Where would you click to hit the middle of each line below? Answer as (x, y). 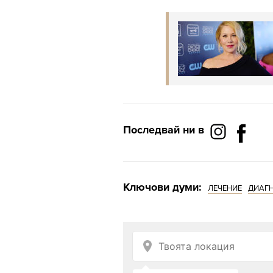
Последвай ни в (164, 130)
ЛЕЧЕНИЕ (225, 189)
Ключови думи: (162, 187)
